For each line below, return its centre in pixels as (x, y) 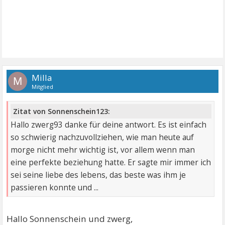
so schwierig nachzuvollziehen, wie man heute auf (102, 138)
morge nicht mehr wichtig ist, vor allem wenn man (103, 150)
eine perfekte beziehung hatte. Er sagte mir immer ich (111, 163)
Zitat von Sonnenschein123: (62, 111)
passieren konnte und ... (55, 188)
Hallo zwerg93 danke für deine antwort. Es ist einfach (109, 125)
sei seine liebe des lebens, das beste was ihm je (98, 175)
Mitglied (43, 86)
